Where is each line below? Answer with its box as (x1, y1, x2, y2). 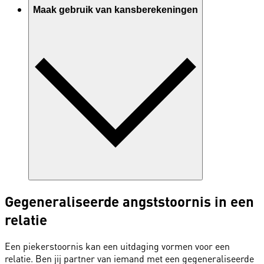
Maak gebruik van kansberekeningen (33, 4, 198, 15)
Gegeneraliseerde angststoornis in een (5, 192, 254, 210)
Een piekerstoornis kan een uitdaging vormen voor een (5, 240, 230, 253)
